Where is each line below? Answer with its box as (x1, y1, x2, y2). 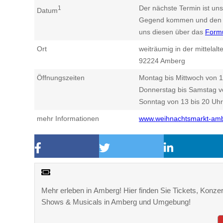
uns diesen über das (139, 28, 205, 36)
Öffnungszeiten (37, 74, 85, 82)
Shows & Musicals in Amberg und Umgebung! (41, 197, 191, 206)
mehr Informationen (37, 114, 99, 123)
